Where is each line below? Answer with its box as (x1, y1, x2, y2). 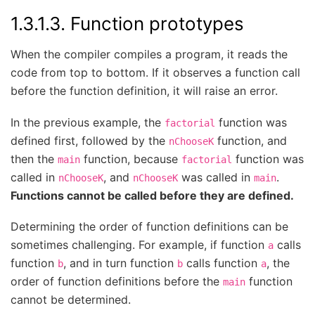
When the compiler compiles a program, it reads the (11, 47, 288, 62)
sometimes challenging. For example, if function (11, 238, 268, 252)
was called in (178, 169, 254, 184)
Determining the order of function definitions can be (11, 219, 288, 234)
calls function (183, 256, 261, 271)
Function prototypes (70, 12, 244, 34)
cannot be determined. (11, 292, 131, 307)
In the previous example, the (11, 115, 165, 129)
